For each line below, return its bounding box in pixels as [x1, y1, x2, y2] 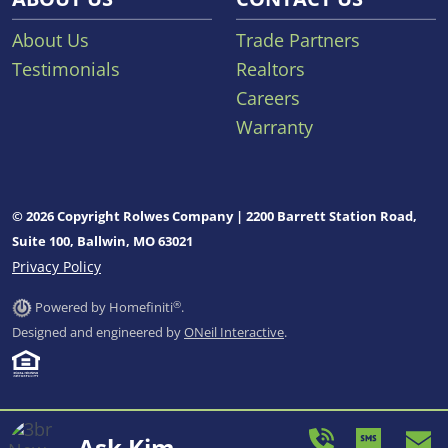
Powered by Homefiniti [35, 298, 173, 317]
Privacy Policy [12, 257, 101, 277]
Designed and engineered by [12, 323, 184, 342]
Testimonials [12, 57, 120, 82]
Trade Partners [236, 28, 360, 53]
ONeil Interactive [184, 323, 284, 342]
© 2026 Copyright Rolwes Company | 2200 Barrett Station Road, [12, 207, 417, 226]
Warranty [236, 115, 313, 140]
